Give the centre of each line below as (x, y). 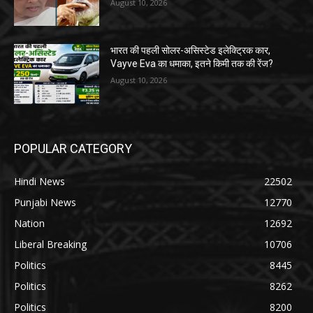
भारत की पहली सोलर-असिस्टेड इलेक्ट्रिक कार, (191, 51)
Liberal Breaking (50, 244)
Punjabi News (45, 202)
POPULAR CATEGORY (73, 148)
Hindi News (39, 181)
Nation (29, 223)
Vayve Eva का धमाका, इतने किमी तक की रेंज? (192, 64)
